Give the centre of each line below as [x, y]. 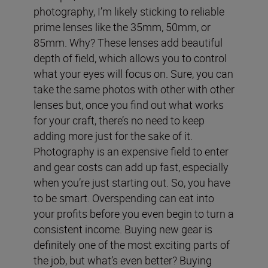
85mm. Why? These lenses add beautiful [128, 42]
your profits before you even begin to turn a [134, 214]
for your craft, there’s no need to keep [119, 120]
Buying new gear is [168, 229]
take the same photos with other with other [134, 89]
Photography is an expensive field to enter [131, 151]
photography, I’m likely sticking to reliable [129, 11]
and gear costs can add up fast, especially [131, 167]
